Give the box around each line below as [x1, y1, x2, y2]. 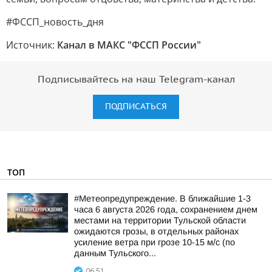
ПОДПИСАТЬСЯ [105, 101, 167, 112]
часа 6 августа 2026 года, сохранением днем [74, 205, 257, 214]
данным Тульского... [74, 248, 156, 258]
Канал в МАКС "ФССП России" [57, 38, 201, 52]
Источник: [6, 38, 57, 52]
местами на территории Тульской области [74, 216, 246, 225]
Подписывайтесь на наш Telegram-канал [37, 74, 235, 85]
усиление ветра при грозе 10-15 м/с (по [74, 237, 235, 247]
